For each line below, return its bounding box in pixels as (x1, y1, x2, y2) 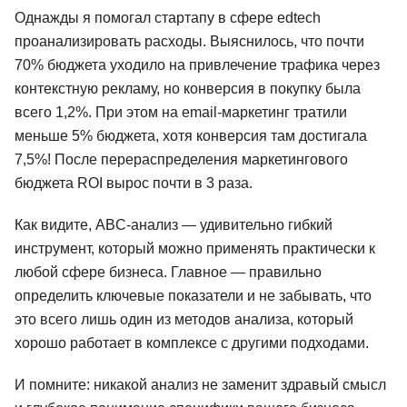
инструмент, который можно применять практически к (15, 240, 375, 256)
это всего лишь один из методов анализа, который (15, 311, 353, 327)
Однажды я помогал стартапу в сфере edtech (15, 9, 321, 25)
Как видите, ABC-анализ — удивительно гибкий (15, 216, 333, 233)
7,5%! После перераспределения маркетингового (15, 151, 348, 167)
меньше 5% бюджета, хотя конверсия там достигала (15, 127, 367, 144)
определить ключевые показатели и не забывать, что (15, 287, 372, 303)
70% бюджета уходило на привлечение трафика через (15, 56, 380, 73)
